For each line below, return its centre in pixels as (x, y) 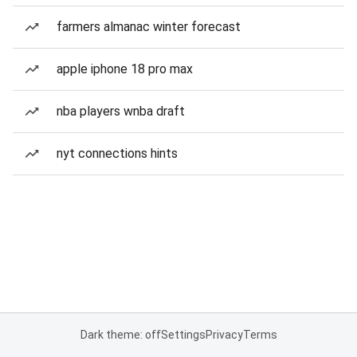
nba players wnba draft (121, 111)
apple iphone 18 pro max (125, 69)
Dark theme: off (120, 335)
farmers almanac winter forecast (149, 27)
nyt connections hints (117, 153)
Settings (183, 335)
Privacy (224, 335)
